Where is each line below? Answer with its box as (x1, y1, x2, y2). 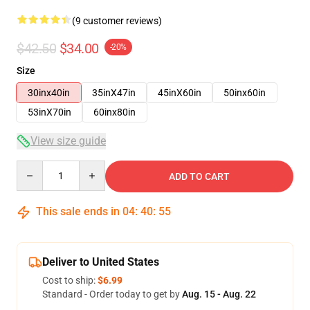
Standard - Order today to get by (42, 289, 182, 300)
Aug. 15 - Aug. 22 (182, 289, 256, 300)
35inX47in (92, 87, 136, 98)
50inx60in (224, 87, 266, 98)
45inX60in (158, 87, 201, 98)
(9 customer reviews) (72, 15, 162, 26)
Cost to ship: (42, 275, 98, 286)
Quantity (16, 161, 54, 172)
